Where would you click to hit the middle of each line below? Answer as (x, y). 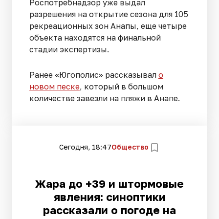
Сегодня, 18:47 (85, 147)
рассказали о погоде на (109, 210)
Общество (130, 147)
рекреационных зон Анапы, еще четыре (108, 26)
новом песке (55, 86)
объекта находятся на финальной (95, 37)
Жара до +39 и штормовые (109, 183)
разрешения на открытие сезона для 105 (109, 14)
